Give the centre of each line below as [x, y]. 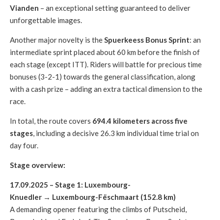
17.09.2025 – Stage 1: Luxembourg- [70, 185]
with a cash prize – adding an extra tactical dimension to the [106, 89]
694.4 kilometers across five [140, 121]
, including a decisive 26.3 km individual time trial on [116, 133]
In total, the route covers [51, 121]
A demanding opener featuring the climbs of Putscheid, [98, 209]
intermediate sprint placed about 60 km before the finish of [105, 52]
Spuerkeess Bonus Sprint [147, 40]
